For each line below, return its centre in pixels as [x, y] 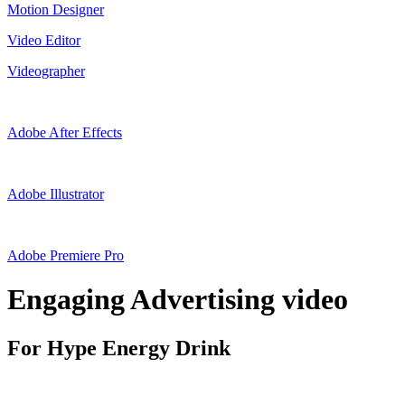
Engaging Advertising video [178, 300]
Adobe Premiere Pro [66, 255]
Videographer [46, 71]
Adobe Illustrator [56, 193]
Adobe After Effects [65, 132]
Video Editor [44, 40]
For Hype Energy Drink [119, 348]
